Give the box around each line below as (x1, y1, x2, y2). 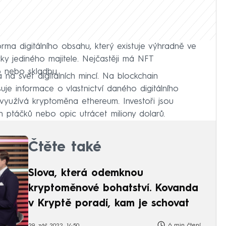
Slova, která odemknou (28, 168, 143, 179)
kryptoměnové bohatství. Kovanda (28, 183, 198, 194)
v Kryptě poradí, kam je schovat (28, 198, 189, 209)
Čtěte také (28, 140, 101, 155)
